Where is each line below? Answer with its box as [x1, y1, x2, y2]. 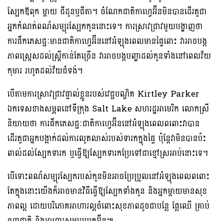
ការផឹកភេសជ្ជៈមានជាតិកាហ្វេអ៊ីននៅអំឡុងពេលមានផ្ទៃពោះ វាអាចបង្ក [7, 33, 207, 49]
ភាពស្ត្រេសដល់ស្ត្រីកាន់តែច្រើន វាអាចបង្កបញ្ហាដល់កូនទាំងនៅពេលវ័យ [7, 48, 211, 64]
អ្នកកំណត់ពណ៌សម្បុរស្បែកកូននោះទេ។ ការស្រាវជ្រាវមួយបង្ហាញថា [7, 18, 203, 34]
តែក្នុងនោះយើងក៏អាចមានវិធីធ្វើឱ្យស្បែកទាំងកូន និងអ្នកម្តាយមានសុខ [7, 183, 207, 199]
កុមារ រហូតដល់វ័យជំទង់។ [7, 63, 83, 78]
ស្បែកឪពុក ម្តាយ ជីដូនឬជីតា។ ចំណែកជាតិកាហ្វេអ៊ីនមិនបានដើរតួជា [7, 3, 207, 19]
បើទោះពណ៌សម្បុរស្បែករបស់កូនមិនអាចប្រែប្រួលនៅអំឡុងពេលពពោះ [7, 168, 210, 184]
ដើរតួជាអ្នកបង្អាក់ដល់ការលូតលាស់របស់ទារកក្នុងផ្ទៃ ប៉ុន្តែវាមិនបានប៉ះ [7, 130, 206, 146]
